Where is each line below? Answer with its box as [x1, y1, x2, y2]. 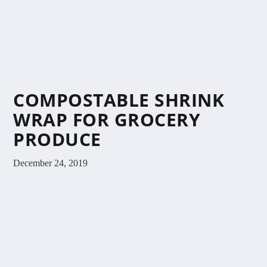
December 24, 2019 [13, 157, 88, 168]
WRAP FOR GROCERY [13, 107, 201, 132]
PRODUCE [13, 126, 101, 151]
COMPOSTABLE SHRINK [13, 87, 225, 112]
